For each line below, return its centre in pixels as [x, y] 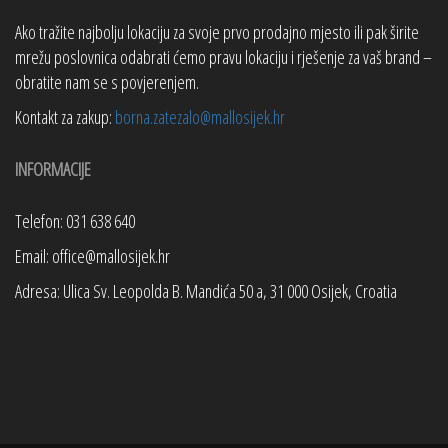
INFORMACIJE [53, 169]
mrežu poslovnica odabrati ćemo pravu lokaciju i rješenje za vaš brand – [223, 57]
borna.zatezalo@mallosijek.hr [200, 117]
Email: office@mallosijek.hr [92, 256]
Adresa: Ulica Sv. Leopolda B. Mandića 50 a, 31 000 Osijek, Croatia [206, 291]
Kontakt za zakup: [65, 117]
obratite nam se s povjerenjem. [107, 82]
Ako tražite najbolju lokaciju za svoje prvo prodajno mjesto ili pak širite [217, 32]
